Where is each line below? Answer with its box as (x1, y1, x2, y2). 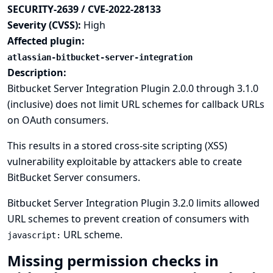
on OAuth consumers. (7, 113, 108, 127)
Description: (7, 66, 66, 79)
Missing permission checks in (7, 250, 219, 271)
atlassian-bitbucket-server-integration (7, 52, 193, 62)
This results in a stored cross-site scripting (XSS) (7, 139, 227, 152)
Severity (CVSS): (7, 18, 83, 32)
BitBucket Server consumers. (7, 171, 140, 184)
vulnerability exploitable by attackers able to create (7, 155, 242, 168)
